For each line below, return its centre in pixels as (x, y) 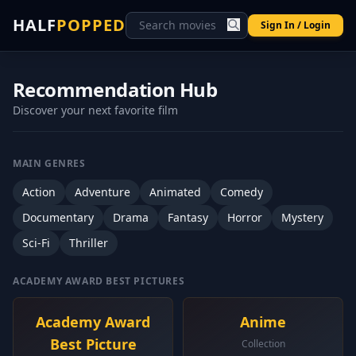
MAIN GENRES (49, 163)
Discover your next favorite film (95, 110)
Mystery (302, 217)
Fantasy (188, 217)
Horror (245, 217)
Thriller (89, 243)
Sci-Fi (36, 243)
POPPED (91, 25)
